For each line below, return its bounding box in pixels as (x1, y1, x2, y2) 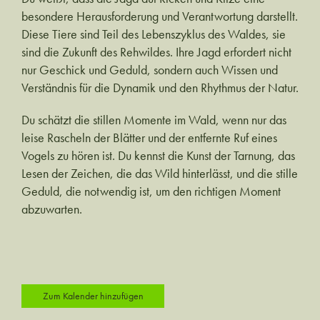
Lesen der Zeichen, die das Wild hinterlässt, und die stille (21, 165, 298, 182)
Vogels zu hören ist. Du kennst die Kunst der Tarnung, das (21, 147, 295, 164)
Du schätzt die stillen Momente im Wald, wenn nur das (21, 111, 286, 129)
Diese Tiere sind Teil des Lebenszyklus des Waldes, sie (21, 26, 286, 43)
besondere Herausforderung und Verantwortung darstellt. (21, 8, 298, 25)
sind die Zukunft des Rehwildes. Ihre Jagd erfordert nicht (21, 44, 291, 61)
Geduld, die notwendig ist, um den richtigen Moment (21, 183, 281, 200)
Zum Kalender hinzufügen (42, 289, 144, 303)
